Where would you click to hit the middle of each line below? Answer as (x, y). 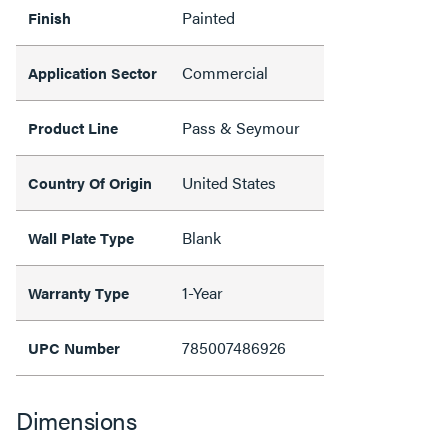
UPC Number (74, 347)
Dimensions (76, 419)
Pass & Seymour (241, 127)
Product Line (73, 127)
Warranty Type (78, 292)
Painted (208, 17)
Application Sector (92, 72)
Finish (49, 17)
